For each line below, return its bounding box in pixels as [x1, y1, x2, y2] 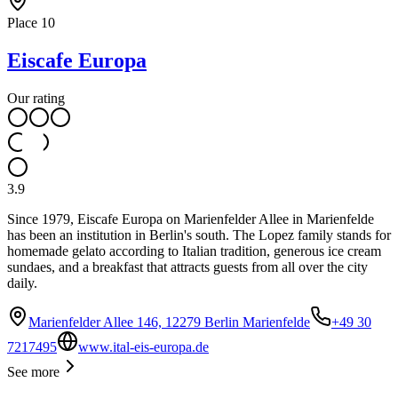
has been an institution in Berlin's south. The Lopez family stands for [7, 227, 391, 243]
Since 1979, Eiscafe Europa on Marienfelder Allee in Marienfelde [7, 211, 374, 227]
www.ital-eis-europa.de [78, 338, 209, 354]
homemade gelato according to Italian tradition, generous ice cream [7, 243, 381, 259]
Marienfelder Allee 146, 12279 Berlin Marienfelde [28, 314, 310, 330]
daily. [7, 275, 37, 291]
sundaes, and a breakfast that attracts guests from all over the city [7, 259, 368, 275]
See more [7, 363, 60, 379]
